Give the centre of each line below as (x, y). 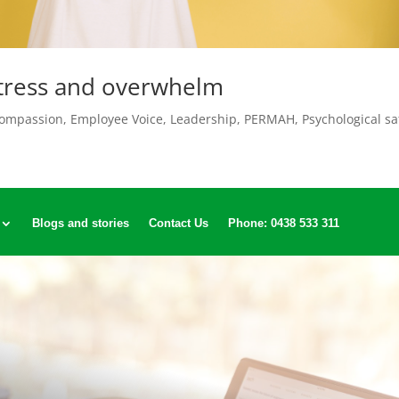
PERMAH (270, 119)
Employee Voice (117, 119)
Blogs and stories (80, 224)
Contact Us (178, 224)
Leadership (204, 119)
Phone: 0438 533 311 (283, 224)
